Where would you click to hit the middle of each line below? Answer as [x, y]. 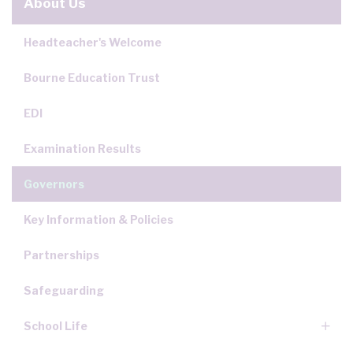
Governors [54, 184]
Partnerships [61, 255]
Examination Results [82, 149]
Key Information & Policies [98, 219]
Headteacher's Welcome [93, 42]
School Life [56, 326]
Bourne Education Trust [92, 78]
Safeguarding [64, 290]
